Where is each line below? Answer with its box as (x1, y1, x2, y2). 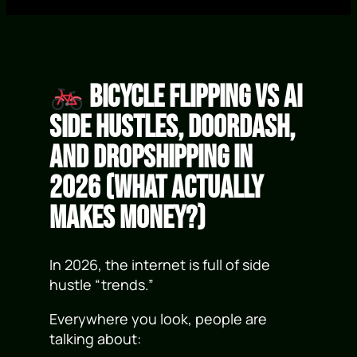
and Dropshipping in (49, 139, 253, 178)
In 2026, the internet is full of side (49, 255, 271, 275)
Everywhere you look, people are (49, 309, 268, 329)
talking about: (49, 329, 142, 349)
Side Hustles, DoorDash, (49, 109, 296, 147)
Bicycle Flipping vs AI (84, 79, 303, 117)
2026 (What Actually (49, 170, 264, 208)
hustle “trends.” (49, 275, 155, 295)
